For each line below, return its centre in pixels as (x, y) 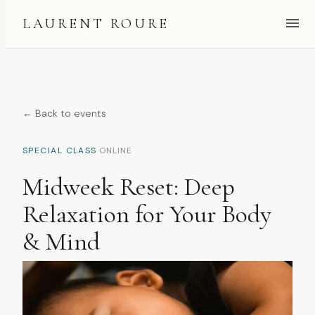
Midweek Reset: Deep (129, 187)
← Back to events (64, 113)
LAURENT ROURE (96, 24)
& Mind (61, 242)
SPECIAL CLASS (60, 150)
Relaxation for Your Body (147, 214)
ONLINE (115, 150)
